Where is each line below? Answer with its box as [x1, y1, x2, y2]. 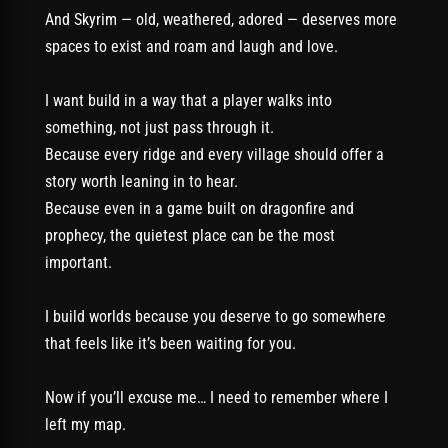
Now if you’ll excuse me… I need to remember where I [45, 388, 388, 408]
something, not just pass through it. [45, 117, 274, 137]
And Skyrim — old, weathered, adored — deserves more [45, 9, 397, 29]
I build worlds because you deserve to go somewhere [45, 306, 386, 326]
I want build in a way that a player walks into [45, 90, 332, 110]
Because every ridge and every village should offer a [45, 144, 384, 164]
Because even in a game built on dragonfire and [45, 198, 354, 218]
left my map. [45, 415, 126, 435]
